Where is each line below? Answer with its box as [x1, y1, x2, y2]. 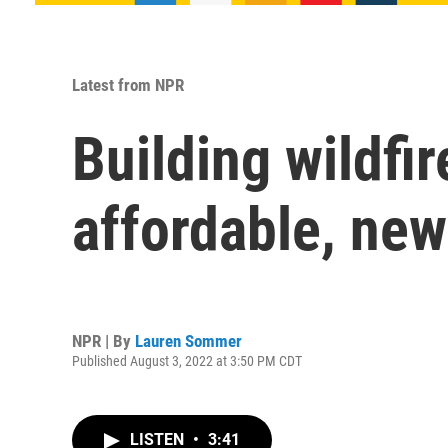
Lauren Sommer [135, 330, 242, 351]
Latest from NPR [72, 75, 184, 95]
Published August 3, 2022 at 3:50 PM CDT [72, 352, 302, 369]
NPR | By [72, 330, 135, 351]
